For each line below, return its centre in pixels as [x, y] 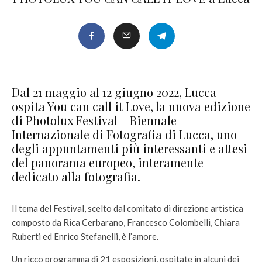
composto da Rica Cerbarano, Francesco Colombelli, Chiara [126, 222]
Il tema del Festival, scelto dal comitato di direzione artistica [127, 208]
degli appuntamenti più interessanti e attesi [130, 148]
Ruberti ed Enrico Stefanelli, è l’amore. [85, 236]
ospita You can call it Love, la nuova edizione [131, 106]
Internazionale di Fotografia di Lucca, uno [124, 134]
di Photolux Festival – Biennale [94, 120]
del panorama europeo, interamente [108, 162]
